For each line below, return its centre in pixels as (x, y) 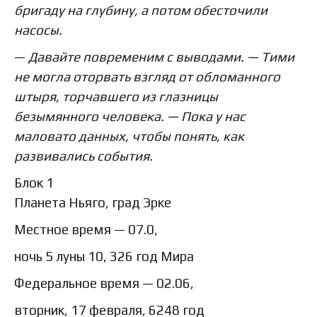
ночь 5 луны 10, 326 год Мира (104, 256)
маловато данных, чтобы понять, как (129, 136)
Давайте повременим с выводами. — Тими (161, 56)
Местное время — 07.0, (86, 229)
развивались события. (83, 155)
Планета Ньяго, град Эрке (93, 202)
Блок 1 (34, 182)
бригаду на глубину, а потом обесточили (141, 10)
